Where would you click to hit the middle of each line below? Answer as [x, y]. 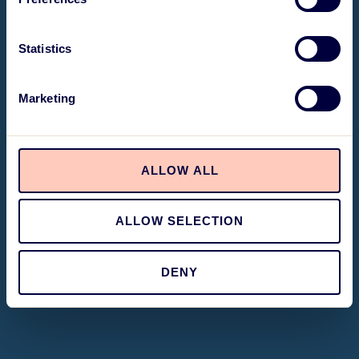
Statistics [45, 48]
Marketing [47, 98]
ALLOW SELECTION [179, 221]
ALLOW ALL [179, 170]
